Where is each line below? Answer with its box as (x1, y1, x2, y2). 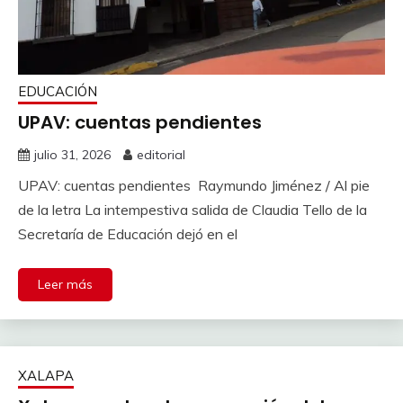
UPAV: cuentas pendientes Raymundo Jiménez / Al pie (18, 175, 370, 194)
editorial (137, 146, 185, 163)
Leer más (38, 275, 93, 292)
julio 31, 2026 (34, 146, 111, 163)
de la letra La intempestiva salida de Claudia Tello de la (18, 200, 367, 219)
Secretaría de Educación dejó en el (18, 224, 237, 243)
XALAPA (18, 366, 74, 384)
